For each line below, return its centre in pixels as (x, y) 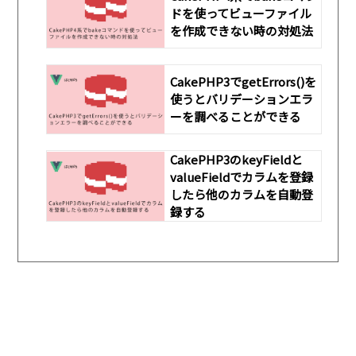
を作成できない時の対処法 (242, 30)
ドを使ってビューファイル (241, 13)
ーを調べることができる (236, 117)
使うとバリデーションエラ (242, 99)
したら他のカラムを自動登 (242, 195)
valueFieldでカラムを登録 (242, 177)
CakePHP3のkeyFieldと (237, 160)
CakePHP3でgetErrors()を (244, 82)
